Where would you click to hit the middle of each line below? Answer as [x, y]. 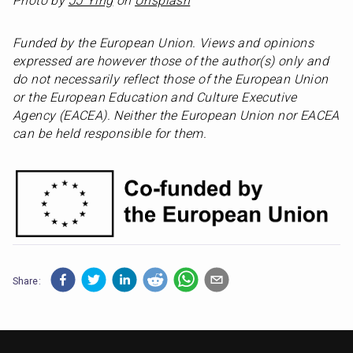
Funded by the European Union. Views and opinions [163, 43]
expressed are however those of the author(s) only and [171, 61]
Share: [27, 281]
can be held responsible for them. [110, 133]
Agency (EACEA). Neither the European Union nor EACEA [176, 115]
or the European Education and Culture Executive [155, 97]
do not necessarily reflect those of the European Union [171, 79]
